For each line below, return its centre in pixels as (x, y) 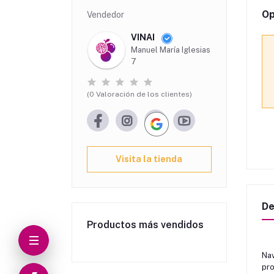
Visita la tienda (149, 159)
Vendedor (106, 15)
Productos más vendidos (145, 224)
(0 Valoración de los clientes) (139, 94)
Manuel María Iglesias (171, 50)
